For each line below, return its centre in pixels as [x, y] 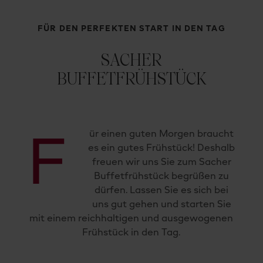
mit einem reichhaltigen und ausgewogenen [131, 219]
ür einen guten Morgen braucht [162, 135]
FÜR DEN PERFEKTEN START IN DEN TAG [131, 29]
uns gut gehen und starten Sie [161, 205]
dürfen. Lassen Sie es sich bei [162, 191]
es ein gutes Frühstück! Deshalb [162, 149]
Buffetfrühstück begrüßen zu [162, 177]
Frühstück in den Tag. [131, 233]
